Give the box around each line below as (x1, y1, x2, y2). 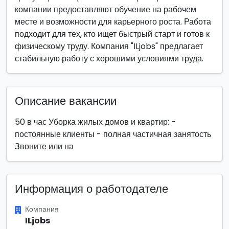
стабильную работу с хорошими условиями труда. (15, 53, 203, 64)
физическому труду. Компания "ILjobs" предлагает (15, 40, 203, 52)
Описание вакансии (15, 93, 117, 109)
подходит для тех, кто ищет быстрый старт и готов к (15, 28, 210, 40)
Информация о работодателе (15, 181, 168, 197)
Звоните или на (15, 141, 74, 152)
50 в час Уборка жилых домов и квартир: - (15, 116, 176, 128)
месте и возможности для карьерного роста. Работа (15, 16, 211, 28)
